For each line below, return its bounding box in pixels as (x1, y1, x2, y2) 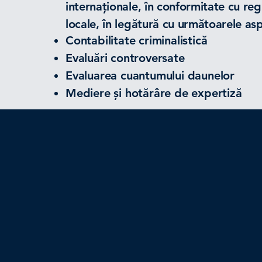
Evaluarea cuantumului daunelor (65, 68, 235, 82)
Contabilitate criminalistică (65, 33, 208, 47)
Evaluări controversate (65, 51, 185, 65)
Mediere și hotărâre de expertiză (65, 86, 242, 100)
